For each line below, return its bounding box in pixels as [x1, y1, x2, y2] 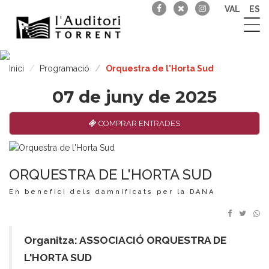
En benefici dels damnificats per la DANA [9, 188, 215, 196]
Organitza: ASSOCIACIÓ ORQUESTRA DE [24, 234, 226, 246]
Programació [40, 64, 89, 73]
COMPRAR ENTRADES [97, 119, 180, 128]
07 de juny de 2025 [52, 86, 217, 107]
